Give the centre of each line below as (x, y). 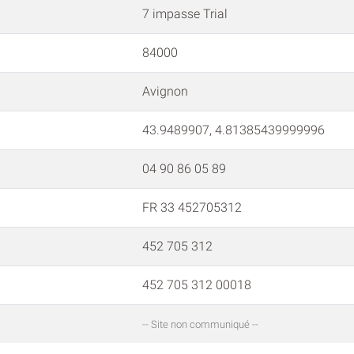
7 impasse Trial (185, 14)
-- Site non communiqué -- (200, 325)
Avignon (165, 92)
